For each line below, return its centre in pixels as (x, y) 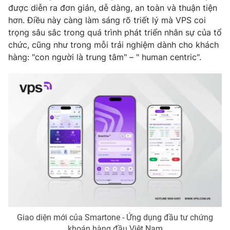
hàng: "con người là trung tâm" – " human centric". (105, 57)
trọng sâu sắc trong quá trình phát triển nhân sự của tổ (115, 33)
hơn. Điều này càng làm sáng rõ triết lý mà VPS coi (107, 20)
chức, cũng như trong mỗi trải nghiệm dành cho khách (113, 45)
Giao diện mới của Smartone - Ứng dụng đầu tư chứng (115, 217)
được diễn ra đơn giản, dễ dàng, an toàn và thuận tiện (113, 8)
